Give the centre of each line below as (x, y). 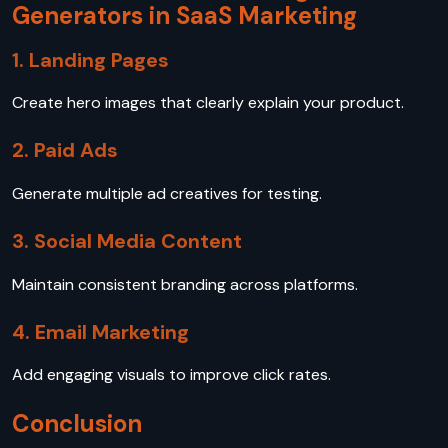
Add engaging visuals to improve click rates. (173, 375)
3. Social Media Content (127, 240)
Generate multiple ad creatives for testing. (169, 193)
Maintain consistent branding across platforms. (187, 284)
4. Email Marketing (100, 331)
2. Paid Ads (65, 150)
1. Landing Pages (90, 59)
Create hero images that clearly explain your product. (210, 103)
